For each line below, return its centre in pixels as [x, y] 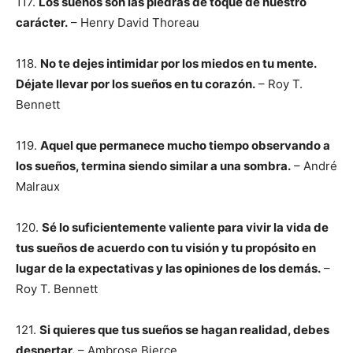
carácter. [42, 22]
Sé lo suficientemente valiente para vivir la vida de [185, 227]
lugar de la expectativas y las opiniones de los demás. [168, 268]
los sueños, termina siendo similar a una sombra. [153, 166]
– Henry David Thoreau [134, 22]
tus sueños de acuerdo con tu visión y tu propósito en [166, 248]
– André [314, 166]
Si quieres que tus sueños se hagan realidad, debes [184, 330]
